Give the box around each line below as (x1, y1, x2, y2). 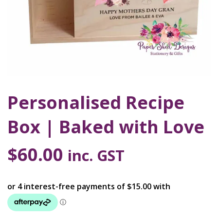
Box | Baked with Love (7, 115, 204, 139)
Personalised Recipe (7, 91, 184, 114)
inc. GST (68, 145, 125, 165)
